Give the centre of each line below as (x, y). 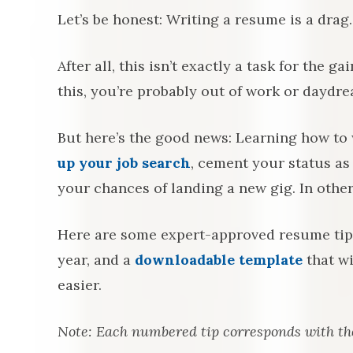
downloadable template (219, 260)
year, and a (96, 260)
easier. (80, 285)
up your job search (124, 163)
